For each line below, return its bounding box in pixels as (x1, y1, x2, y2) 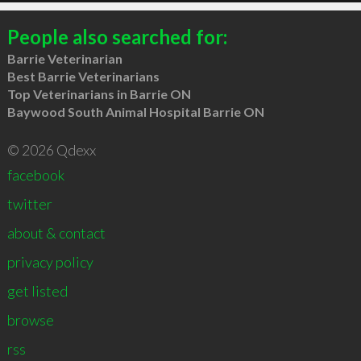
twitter (6, 194, 52, 213)
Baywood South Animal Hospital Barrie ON (6, 103, 264, 119)
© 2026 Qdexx (6, 140, 96, 159)
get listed (6, 281, 68, 300)
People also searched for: (6, 24, 227, 48)
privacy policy (6, 252, 93, 271)
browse (6, 310, 54, 329)
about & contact (6, 223, 106, 242)
